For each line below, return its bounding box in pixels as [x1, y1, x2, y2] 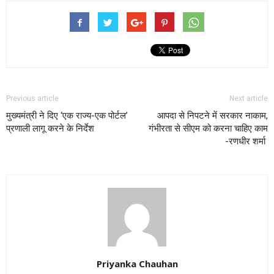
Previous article [6, 94, 59, 103]
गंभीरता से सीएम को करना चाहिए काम [149, 122, 268, 134]
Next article [229, 94, 268, 103]
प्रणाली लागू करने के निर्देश [6, 122, 94, 134]
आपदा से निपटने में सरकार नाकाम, [157, 109, 268, 121]
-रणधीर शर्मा [225, 135, 268, 147]
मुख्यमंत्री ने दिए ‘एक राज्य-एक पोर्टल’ [6, 109, 128, 121]
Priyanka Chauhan [96, 257, 178, 270]
